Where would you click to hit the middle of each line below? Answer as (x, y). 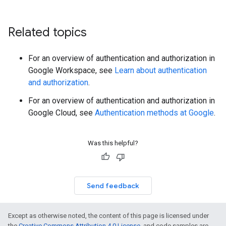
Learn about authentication (161, 70)
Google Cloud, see (62, 113)
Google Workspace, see (71, 70)
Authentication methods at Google (154, 113)
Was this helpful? (113, 143)
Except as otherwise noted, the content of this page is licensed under (108, 216)
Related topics (47, 32)
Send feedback (113, 186)
